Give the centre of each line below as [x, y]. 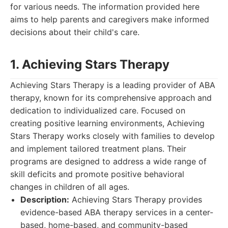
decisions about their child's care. [75, 32]
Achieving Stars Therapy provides [136, 199]
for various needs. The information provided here [105, 7]
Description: [45, 199]
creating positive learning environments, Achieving [107, 123]
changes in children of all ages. [70, 187]
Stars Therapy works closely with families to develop [112, 136]
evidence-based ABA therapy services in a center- [117, 212]
